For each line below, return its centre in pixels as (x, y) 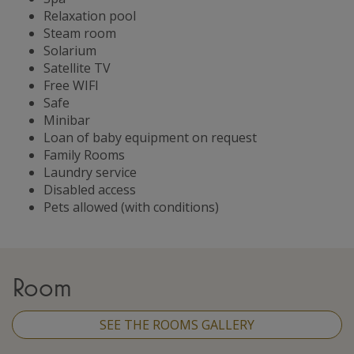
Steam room (80, 33)
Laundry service (90, 172)
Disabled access (90, 189)
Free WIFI (71, 85)
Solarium (70, 50)
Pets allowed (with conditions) (131, 207)
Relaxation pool (90, 15)
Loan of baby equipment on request (150, 137)
